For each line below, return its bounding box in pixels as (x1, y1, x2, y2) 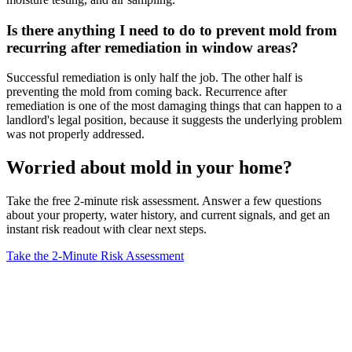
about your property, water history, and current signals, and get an (6, 208, 330, 222)
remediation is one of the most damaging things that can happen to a (6, 99, 342, 113)
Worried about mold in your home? (6, 157, 292, 178)
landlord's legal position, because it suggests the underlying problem (6, 113, 342, 127)
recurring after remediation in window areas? (6, 38, 299, 56)
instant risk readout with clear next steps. (6, 222, 207, 236)
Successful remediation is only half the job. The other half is (6, 71, 302, 85)
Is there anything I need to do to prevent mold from (6, 21, 337, 38)
